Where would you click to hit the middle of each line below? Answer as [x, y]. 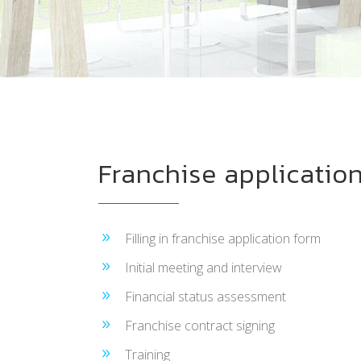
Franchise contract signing [200, 326]
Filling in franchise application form [223, 239]
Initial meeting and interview [203, 268]
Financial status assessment [205, 297]
